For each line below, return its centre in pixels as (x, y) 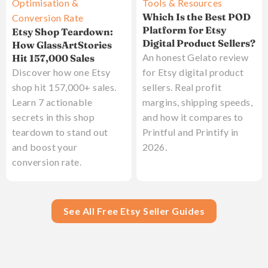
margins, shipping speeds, (198, 102)
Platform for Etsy (184, 30)
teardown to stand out (60, 132)
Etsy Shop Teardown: (63, 32)
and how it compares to (193, 117)
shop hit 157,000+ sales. (64, 87)
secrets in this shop (53, 117)
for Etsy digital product (193, 72)
